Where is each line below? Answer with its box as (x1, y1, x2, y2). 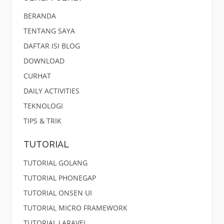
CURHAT (23, 71, 51, 81)
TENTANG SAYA (23, 26, 75, 36)
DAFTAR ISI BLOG (23, 41, 80, 51)
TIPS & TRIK (23, 116, 61, 126)
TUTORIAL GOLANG (23, 157, 87, 167)
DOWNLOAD (23, 56, 64, 66)
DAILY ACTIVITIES (23, 86, 79, 96)
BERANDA (23, 11, 56, 21)
